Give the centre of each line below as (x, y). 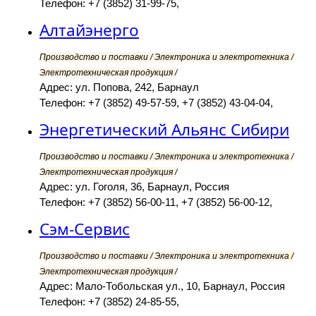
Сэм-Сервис (85, 229)
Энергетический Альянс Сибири (164, 130)
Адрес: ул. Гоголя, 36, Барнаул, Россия (134, 187)
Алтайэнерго (89, 30)
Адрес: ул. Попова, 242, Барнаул (119, 87)
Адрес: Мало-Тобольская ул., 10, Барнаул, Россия (162, 286)
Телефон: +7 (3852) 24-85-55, (109, 302)
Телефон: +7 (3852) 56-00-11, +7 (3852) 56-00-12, (156, 202)
